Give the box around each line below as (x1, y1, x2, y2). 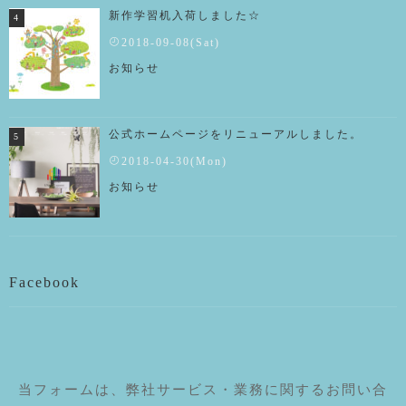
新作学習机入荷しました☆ (109, 8, 261, 22)
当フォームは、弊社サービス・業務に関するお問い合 (18, 382, 388, 397)
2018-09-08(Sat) (121, 35, 220, 49)
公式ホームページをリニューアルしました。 (109, 127, 362, 140)
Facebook (9, 274, 80, 290)
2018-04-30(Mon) (121, 154, 227, 168)
